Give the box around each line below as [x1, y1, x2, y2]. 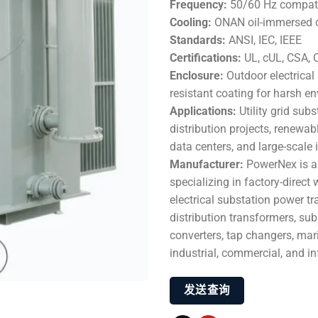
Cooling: [170, 16, 212, 29]
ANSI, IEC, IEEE [226, 33, 302, 47]
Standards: [170, 33, 226, 47]
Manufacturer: [170, 158, 243, 171]
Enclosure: [170, 69, 224, 82]
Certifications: [170, 51, 241, 65]
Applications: [170, 104, 236, 118]
